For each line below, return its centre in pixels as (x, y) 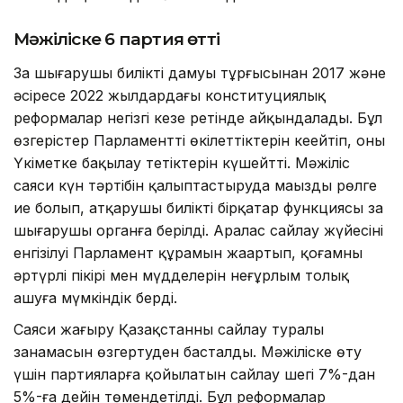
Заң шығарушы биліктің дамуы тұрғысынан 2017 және (200, 73)
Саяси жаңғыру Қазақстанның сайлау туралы (169, 330)
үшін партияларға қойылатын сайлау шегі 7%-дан (194, 375)
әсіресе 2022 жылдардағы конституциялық (170, 96)
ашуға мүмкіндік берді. (95, 298)
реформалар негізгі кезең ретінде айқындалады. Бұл (198, 118)
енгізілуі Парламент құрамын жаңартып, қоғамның (188, 253)
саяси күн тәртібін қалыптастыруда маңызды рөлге (195, 186)
